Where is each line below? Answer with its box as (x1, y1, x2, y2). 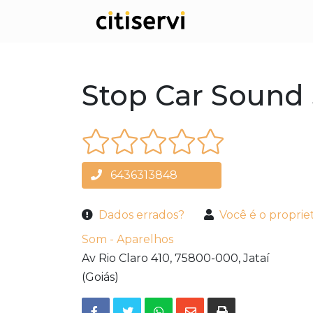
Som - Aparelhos (82, 233, 173, 247)
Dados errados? (99, 208, 184, 222)
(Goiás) (82, 270, 119, 284)
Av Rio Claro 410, (82, 252, 172, 265)
